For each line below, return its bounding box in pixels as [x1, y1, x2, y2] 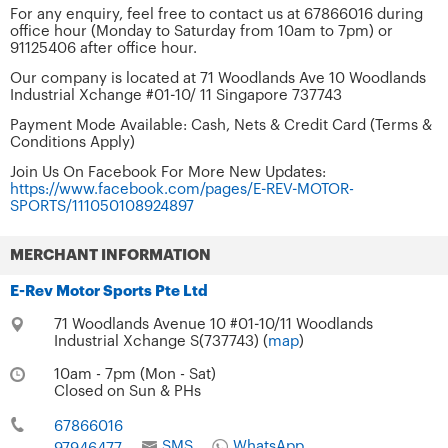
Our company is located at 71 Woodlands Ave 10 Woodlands [10, 70, 426, 86]
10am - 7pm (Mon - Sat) [53, 366, 216, 382]
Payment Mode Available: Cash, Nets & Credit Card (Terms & [10, 117, 432, 133]
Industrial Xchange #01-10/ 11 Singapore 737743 [10, 87, 342, 103]
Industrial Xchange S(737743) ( [53, 333, 268, 349]
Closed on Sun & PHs [53, 383, 201, 399]
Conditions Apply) [10, 134, 135, 150]
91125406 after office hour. [10, 40, 197, 56]
